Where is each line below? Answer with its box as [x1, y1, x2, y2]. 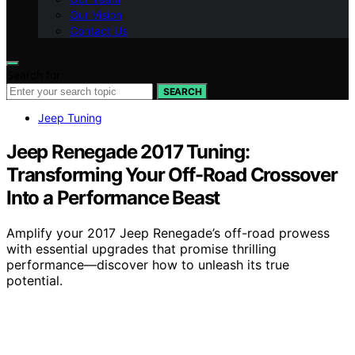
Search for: [6, 68, 63, 82]
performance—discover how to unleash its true [6, 256, 289, 273]
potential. [6, 272, 63, 288]
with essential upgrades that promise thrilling [6, 240, 277, 257]
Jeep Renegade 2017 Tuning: [6, 139, 250, 163]
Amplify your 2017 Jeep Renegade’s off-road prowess [6, 224, 330, 241]
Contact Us [70, 24, 128, 37]
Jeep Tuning [38, 111, 102, 124]
